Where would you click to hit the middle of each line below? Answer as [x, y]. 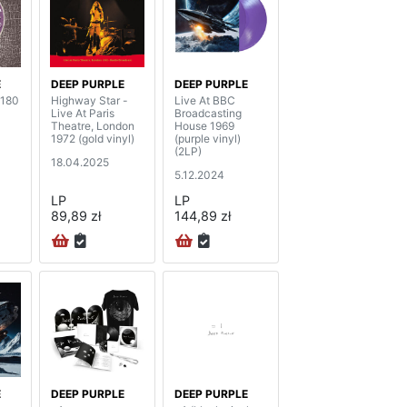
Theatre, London [93, 125]
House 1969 [204, 125]
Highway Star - [89, 100]
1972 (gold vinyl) [93, 138]
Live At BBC [205, 100]
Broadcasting [208, 113]
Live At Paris [83, 113]
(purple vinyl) [208, 138]
